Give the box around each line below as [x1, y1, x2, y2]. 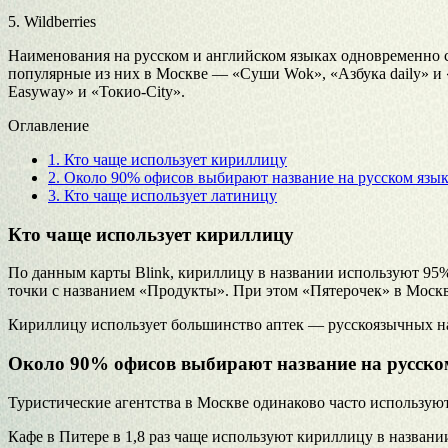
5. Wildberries [8, 12, 96, 30]
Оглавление [8, 116, 89, 134]
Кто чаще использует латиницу [60, 186, 277, 204]
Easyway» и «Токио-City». [8, 82, 185, 100]
